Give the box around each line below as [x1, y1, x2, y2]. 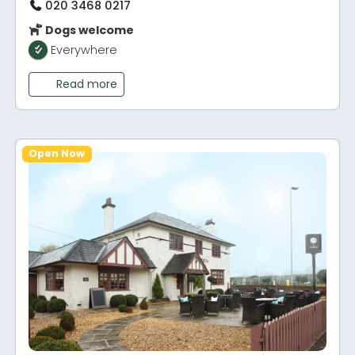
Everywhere [51, 42, 118, 59]
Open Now [29, 147, 86, 161]
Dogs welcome [43, 22, 135, 39]
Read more [55, 76, 117, 93]
